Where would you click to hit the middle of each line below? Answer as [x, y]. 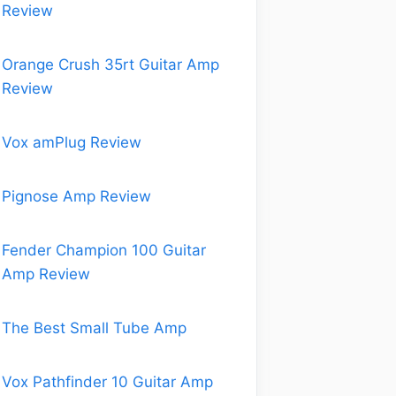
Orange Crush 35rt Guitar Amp [110, 65]
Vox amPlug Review [72, 142]
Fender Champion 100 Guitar [104, 250]
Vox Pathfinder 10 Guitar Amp [107, 382]
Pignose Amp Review [79, 196]
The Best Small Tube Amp [94, 328]
